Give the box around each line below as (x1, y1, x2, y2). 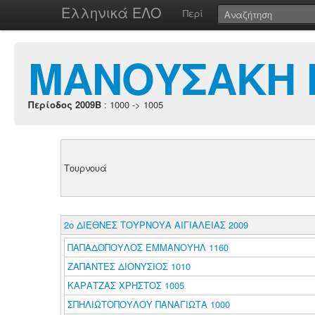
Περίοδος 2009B (28, 98, 101, 111)
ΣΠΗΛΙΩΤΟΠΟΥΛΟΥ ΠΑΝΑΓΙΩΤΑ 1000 (67, 297, 230, 311)
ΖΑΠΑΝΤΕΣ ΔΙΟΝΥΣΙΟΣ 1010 (67, 259, 191, 273)
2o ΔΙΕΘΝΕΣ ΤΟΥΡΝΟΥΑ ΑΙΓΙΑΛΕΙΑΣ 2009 (63, 218, 248, 231)
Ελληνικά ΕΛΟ (61, 2, 162, 22)
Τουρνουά (63, 161, 107, 174)
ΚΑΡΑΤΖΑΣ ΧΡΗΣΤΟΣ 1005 (67, 278, 184, 292)
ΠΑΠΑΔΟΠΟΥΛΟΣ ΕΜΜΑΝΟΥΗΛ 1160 (67, 240, 229, 254)
